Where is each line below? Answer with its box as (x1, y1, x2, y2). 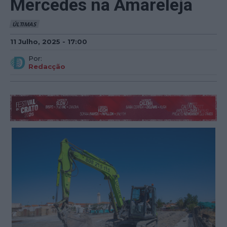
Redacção (28, 62, 65, 70)
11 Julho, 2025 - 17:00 (10, 37, 87, 46)
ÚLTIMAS (12, 20, 36, 28)
